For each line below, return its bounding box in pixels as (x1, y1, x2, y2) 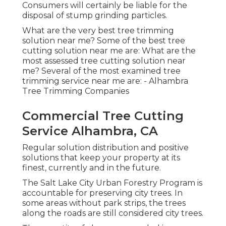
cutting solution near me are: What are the (22, 46, 196, 56)
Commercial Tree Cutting (22, 108, 184, 124)
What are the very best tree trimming (22, 26, 174, 36)
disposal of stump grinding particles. (22, 11, 167, 21)
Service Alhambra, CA (22, 124, 158, 139)
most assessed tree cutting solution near (22, 56, 186, 66)
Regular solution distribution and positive (22, 143, 189, 153)
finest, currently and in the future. (22, 163, 161, 173)
